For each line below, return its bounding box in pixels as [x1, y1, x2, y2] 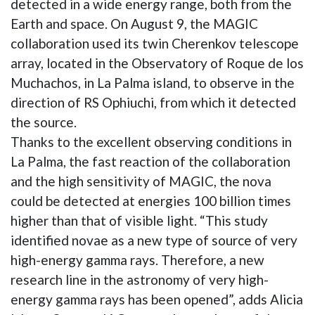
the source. [11, 113, 77, 130]
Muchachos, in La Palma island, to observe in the [11, 74, 295, 91]
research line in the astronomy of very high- [11, 271, 269, 288]
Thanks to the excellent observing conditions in [11, 133, 292, 150]
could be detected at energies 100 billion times [11, 192, 291, 209]
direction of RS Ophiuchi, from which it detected [11, 94, 296, 110]
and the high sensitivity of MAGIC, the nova [11, 172, 271, 189]
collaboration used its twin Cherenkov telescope [11, 34, 299, 51]
